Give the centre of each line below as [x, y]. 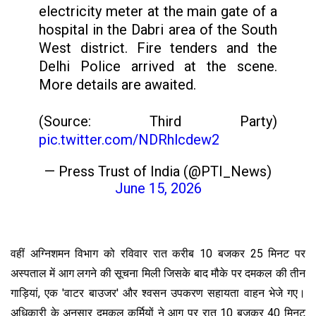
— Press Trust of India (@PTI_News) [158, 171]
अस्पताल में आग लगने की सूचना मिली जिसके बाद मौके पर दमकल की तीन [158, 273]
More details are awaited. [117, 84]
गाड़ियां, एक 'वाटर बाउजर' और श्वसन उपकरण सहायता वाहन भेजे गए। [158, 293]
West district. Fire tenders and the [158, 48]
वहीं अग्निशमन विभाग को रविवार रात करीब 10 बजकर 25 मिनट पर [158, 253]
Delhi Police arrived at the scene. [158, 66]
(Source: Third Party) [158, 121]
